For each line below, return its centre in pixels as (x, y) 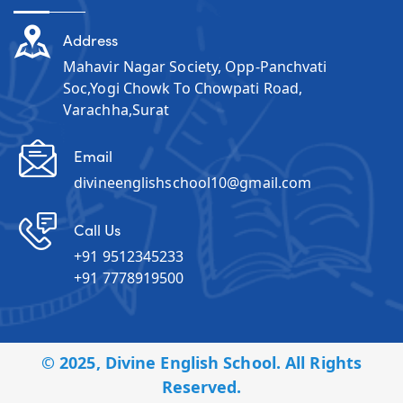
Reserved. (201, 386)
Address (90, 39)
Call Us (98, 229)
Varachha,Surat (116, 109)
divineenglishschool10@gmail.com (193, 183)
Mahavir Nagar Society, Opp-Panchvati (195, 66)
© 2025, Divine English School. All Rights (201, 362)
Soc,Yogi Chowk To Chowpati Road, (183, 88)
